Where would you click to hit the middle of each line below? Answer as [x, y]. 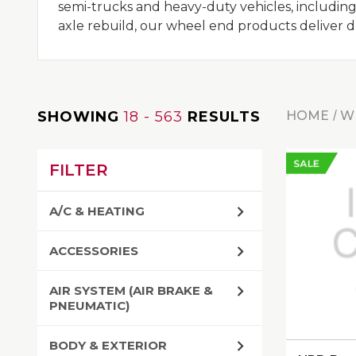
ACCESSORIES [94, 251]
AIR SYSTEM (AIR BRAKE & [131, 290]
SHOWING [78, 117]
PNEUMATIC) [89, 306]
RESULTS [224, 117]
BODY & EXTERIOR [108, 345]
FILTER [79, 170]
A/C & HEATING [97, 211]
